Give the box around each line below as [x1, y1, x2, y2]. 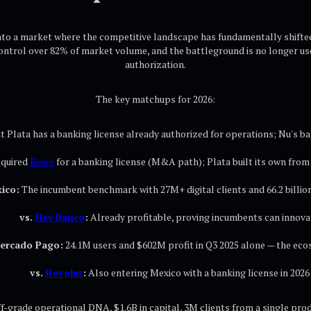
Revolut [45, 266, 83, 279]
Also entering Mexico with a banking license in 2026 [85, 266, 310, 279]
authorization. [125, 58, 186, 71]
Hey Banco [35, 210, 85, 224]
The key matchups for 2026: [96, 92, 215, 106]
